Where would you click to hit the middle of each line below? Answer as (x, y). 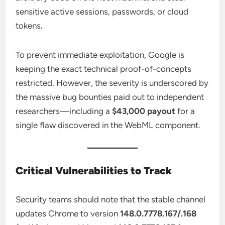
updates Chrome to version (68, 213)
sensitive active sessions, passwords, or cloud (102, 12)
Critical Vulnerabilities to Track (94, 171)
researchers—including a (64, 111)
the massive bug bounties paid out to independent (110, 97)
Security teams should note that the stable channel (111, 199)
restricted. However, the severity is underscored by (112, 83)
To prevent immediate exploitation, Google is (100, 55)
